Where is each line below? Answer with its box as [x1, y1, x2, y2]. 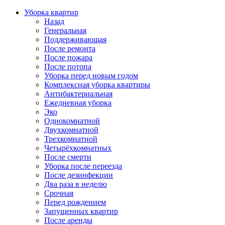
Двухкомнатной [44, 126, 98, 134]
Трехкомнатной [44, 135, 97, 143]
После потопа [44, 62, 91, 71]
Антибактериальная [44, 89, 113, 98]
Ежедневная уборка [44, 98, 111, 107]
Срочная [44, 189, 73, 197]
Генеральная [44, 26, 86, 35]
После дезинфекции [44, 171, 113, 179]
